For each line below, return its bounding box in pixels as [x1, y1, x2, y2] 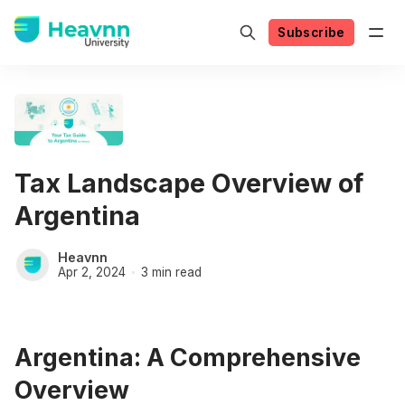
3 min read [140, 264, 202, 279]
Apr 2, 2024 [58, 264, 126, 279]
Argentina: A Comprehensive [14, 342, 361, 372]
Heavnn [58, 249, 108, 265]
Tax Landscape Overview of [14, 166, 363, 199]
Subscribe [278, 24, 345, 40]
